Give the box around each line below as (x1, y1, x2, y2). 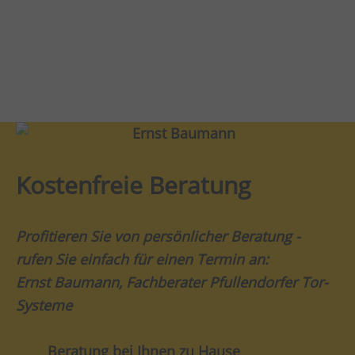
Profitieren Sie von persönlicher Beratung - (16, 226, 300, 246)
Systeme (16, 295, 72, 315)
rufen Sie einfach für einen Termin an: (16, 249, 269, 269)
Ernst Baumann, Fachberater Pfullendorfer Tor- (16, 272, 328, 292)
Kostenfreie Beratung (16, 168, 250, 201)
